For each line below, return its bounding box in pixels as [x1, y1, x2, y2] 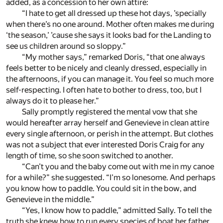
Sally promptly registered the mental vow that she [22, 107, 197, 117]
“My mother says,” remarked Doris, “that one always [22, 52, 205, 62]
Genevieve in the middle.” [6, 195, 95, 205]
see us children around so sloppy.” [6, 41, 126, 51]
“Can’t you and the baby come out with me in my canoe [22, 162, 214, 172]
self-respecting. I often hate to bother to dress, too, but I [6, 85, 202, 95]
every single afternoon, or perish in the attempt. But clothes [6, 129, 214, 139]
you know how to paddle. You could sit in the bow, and [6, 184, 197, 194]
